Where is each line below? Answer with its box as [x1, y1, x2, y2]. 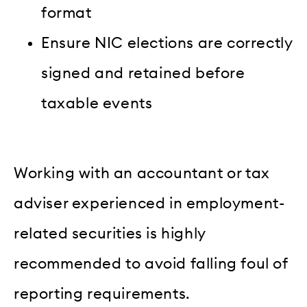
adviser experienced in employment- [14, 196, 285, 212]
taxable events [41, 95, 153, 111]
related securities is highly [14, 226, 206, 242]
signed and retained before [41, 65, 245, 81]
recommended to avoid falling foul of [14, 256, 288, 272]
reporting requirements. [14, 286, 191, 302]
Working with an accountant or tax [14, 166, 270, 182]
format [41, 5, 92, 21]
